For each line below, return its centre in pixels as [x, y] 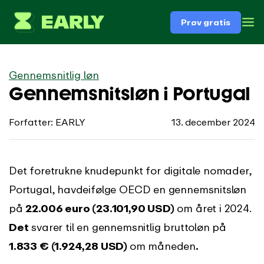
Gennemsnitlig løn [54, 75]
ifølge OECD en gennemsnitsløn [168, 189]
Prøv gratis [206, 22]
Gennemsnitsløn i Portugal [130, 94]
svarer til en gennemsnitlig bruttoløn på [128, 227]
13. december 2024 [213, 122]
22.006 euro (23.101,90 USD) [100, 208]
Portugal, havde [49, 189]
